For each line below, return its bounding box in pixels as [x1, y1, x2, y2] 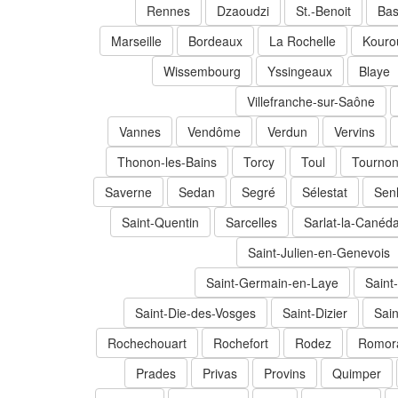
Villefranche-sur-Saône [247, 92, 375, 111]
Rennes [147, 2, 190, 20]
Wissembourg [163, 62, 241, 81]
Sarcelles [226, 213, 277, 232]
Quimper [332, 364, 381, 383]
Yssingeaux [267, 62, 332, 81]
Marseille [111, 32, 162, 51]
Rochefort [213, 334, 268, 353]
